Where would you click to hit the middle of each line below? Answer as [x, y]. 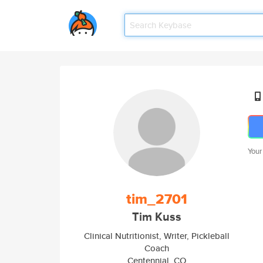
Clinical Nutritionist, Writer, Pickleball [157, 236]
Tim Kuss [157, 217]
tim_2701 [157, 199]
